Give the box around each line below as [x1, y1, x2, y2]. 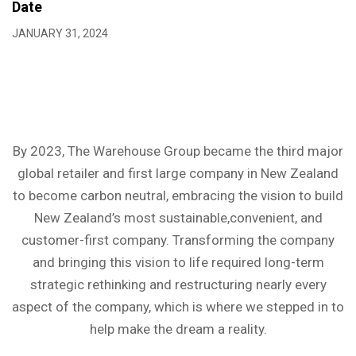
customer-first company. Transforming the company [21, 232, 335, 248]
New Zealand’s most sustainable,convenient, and [33, 210, 323, 226]
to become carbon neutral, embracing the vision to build [13, 188, 343, 203]
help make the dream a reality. [89, 321, 267, 337]
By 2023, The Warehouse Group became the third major [13, 143, 343, 159]
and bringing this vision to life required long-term [32, 254, 324, 270]
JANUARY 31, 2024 [12, 27, 108, 40]
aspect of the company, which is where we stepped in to [12, 299, 344, 315]
